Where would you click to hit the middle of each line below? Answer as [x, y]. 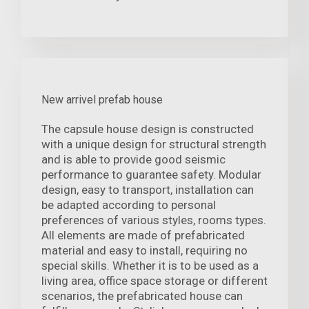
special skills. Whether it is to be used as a [150, 266]
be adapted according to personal [129, 205]
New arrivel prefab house [102, 100]
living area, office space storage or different [154, 281]
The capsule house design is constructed [148, 129]
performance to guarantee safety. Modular [151, 175]
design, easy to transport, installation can [148, 190]
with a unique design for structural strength [154, 144]
